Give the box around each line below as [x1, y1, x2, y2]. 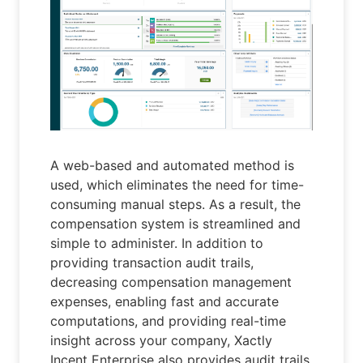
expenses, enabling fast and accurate [50, 293, 280, 310]
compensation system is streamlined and [50, 215, 301, 232]
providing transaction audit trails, [50, 254, 254, 271]
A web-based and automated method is [50, 156, 295, 173]
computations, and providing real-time [50, 312, 287, 329]
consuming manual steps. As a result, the [50, 195, 301, 212]
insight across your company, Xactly [50, 331, 273, 348]
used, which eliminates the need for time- [50, 176, 305, 193]
